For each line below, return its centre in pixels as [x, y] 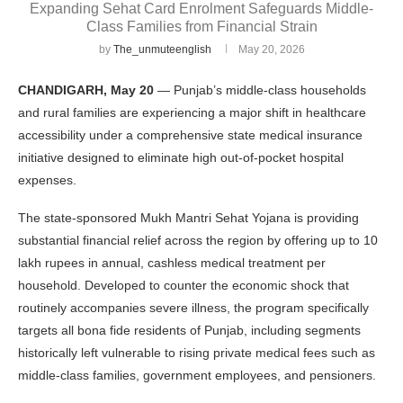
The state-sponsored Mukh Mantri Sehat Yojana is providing [188, 218]
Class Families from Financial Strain [201, 27]
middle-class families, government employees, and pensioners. [197, 376]
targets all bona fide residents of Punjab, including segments [189, 331]
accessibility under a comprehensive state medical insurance [190, 135]
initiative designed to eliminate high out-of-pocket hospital [181, 158]
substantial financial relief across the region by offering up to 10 [198, 241]
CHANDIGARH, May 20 [86, 90]
